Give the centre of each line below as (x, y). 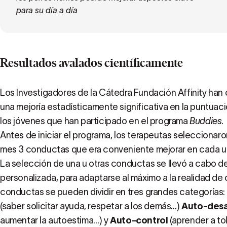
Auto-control (139, 220)
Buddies (206, 121)
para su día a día (47, 10)
